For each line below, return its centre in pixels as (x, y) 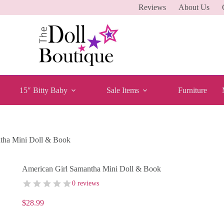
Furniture (193, 90)
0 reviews (85, 183)
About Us (194, 7)
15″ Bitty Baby (44, 90)
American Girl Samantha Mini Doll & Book (91, 169)
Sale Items (123, 90)
